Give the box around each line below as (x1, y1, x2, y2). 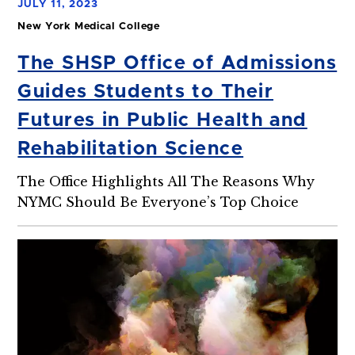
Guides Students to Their (17, 82, 274, 101)
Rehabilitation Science (17, 139, 244, 158)
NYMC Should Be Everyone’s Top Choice (17, 193, 300, 210)
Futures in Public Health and (17, 110, 307, 130)
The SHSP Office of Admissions (17, 53, 338, 73)
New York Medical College (17, 21, 160, 32)
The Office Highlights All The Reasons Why (17, 173, 315, 189)
